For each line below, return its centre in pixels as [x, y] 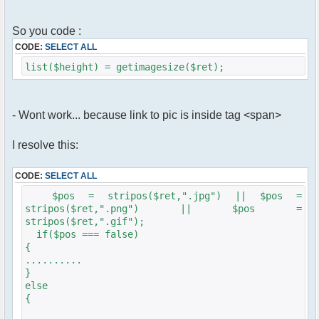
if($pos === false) [82, 235]
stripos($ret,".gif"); [85, 222]
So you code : [47, 31]
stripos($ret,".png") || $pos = [163, 209]
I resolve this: [45, 145]
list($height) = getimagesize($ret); [125, 67]
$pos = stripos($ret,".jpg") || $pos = [163, 196]
